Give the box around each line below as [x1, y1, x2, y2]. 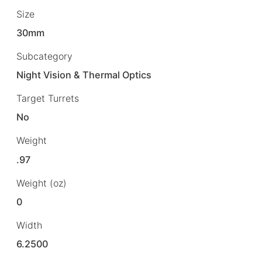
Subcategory [16, 50, 73, 63]
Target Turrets [16, 92, 79, 105]
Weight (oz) [16, 177, 67, 189]
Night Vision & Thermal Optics [16, 69, 152, 81]
